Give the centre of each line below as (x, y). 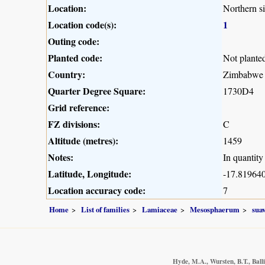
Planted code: (75, 58)
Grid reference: (79, 108)
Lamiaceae (160, 209)
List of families (105, 209)
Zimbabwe (243, 75)
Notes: (61, 157)
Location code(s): (82, 25)
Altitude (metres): (83, 141)
